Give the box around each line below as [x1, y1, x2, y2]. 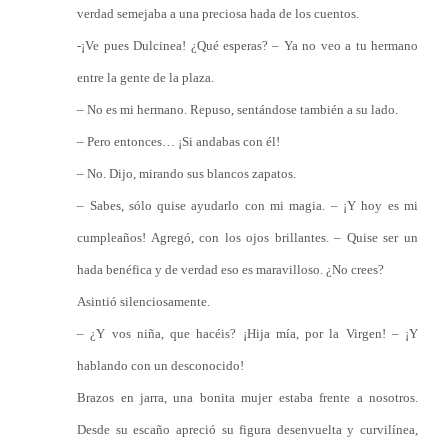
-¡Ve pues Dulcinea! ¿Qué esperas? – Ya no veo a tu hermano [77, 38, 418, 53]
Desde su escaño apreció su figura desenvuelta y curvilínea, [77, 422, 418, 437]
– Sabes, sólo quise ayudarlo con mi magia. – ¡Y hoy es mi [77, 198, 418, 213]
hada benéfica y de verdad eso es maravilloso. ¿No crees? [77, 262, 385, 277]
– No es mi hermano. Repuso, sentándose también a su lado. [77, 102, 399, 117]
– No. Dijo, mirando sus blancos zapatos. [77, 166, 297, 181]
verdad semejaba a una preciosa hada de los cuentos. [77, 6, 360, 21]
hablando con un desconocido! [77, 358, 245, 373]
